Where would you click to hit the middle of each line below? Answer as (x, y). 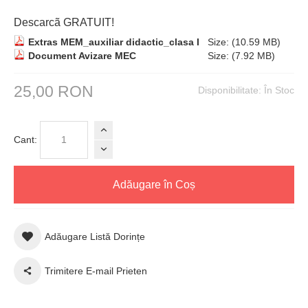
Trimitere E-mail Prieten (96, 271)
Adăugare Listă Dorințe (95, 236)
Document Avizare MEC (82, 56)
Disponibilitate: (231, 90)
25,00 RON (54, 91)
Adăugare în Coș (154, 184)
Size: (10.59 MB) (240, 42)
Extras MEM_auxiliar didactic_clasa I (114, 42)
